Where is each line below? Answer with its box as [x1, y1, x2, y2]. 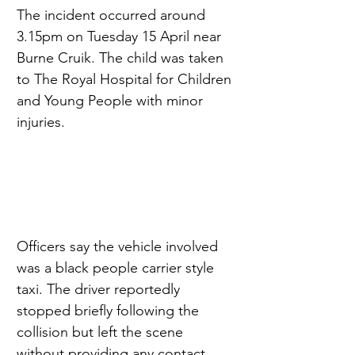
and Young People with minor [17, 91, 207, 109]
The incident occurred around [17, 6, 209, 24]
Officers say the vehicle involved [17, 238, 222, 256]
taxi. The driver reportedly [17, 281, 184, 299]
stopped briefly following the [17, 302, 203, 320]
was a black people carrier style [17, 259, 218, 277]
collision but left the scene [17, 323, 187, 342]
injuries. [17, 113, 65, 131]
